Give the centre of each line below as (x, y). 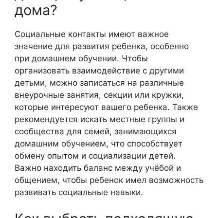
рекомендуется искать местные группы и (100, 119)
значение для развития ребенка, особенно (102, 46)
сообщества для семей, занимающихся (96, 131)
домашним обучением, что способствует (99, 143)
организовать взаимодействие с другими (99, 70)
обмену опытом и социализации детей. (95, 155)
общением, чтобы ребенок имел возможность (109, 180)
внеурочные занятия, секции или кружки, (99, 95)
